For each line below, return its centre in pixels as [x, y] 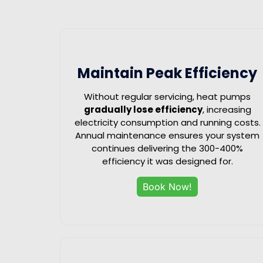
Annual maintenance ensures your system [168, 135]
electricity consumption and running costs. [167, 122]
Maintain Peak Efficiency [168, 73]
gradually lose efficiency [143, 109]
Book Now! [168, 186]
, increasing [227, 109]
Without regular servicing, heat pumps [168, 96]
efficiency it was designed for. [167, 161]
